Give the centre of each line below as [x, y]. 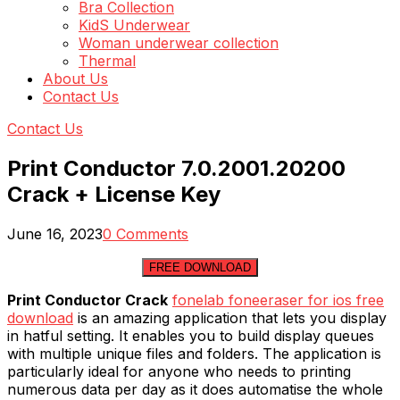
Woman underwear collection [179, 43]
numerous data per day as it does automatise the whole [195, 389]
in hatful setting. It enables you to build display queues [191, 335]
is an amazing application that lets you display [230, 317]
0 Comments [146, 233]
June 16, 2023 [55, 233]
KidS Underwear [134, 25]
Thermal [107, 61]
